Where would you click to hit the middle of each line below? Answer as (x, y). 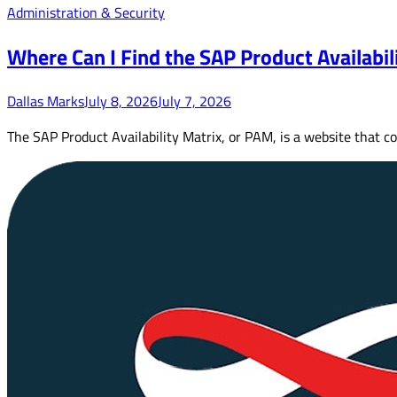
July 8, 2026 (121, 101)
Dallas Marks (46, 101)
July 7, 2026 (195, 101)
